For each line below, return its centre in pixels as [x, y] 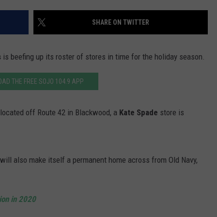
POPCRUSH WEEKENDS [102, 29]
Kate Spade [139, 113]
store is [171, 113]
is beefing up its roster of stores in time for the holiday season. [103, 57]
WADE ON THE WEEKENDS [106, 5]
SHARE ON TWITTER [121, 23]
